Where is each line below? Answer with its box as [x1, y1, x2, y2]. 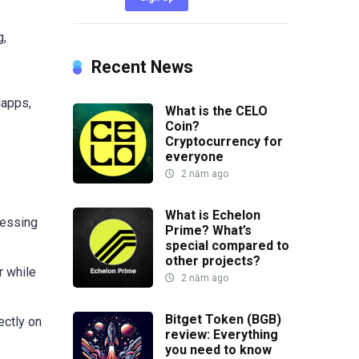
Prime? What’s [165, 223, 252, 238]
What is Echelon [165, 208, 260, 223]
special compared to [165, 238, 289, 253]
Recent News [91, 57, 193, 77]
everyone [165, 149, 224, 164]
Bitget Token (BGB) [165, 312, 281, 327]
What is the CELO [165, 103, 268, 119]
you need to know [165, 342, 272, 357]
